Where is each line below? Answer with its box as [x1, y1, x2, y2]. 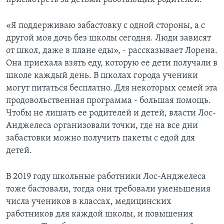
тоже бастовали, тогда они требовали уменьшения [6, 184, 210, 194]
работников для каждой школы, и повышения [6, 209, 193, 219]
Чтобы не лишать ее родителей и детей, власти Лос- [6, 108, 216, 118]
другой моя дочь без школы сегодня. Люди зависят [6, 33, 211, 43]
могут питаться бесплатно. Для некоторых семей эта [6, 83, 217, 93]
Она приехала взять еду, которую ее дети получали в [6, 58, 217, 68]
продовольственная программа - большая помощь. [6, 95, 211, 105]
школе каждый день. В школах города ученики [6, 70, 198, 80]
